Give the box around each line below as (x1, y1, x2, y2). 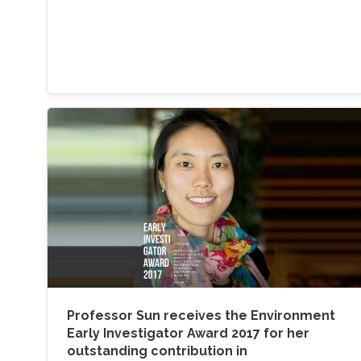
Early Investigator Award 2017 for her (66, 326, 309, 342)
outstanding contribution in (66, 343, 247, 359)
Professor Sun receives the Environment (66, 308, 335, 324)
